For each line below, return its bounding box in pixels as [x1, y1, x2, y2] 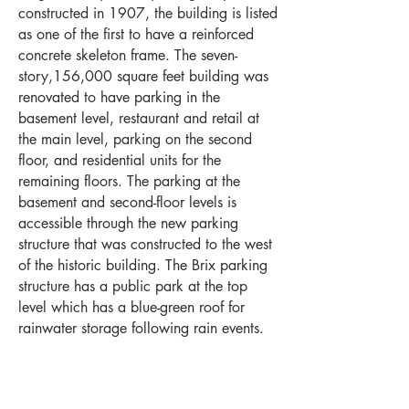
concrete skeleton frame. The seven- [18, 46, 237, 65]
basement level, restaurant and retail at [18, 109, 259, 128]
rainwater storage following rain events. [18, 319, 264, 338]
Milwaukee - [65, 386, 141, 404]
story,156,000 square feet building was [18, 67, 268, 86]
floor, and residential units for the [18, 151, 221, 170]
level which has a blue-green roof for [18, 298, 245, 317]
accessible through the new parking [18, 214, 238, 233]
